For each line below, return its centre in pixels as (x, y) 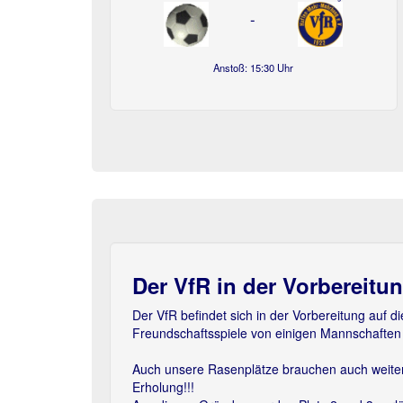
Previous (154, 288)
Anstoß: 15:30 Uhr (254, 67)
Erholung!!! (163, 387)
